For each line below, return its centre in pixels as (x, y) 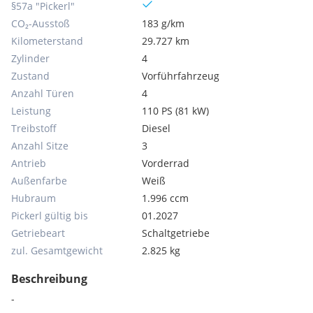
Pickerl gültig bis (50, 216)
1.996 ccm (166, 198)
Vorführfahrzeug (181, 76)
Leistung (31, 111)
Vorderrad (166, 163)
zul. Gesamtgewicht (57, 250)
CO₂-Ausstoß (41, 23)
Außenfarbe (39, 181)
